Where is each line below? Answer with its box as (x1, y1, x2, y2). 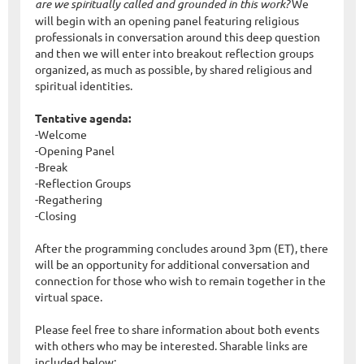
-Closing (35, 207, 76, 223)
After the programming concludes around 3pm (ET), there (35, 240, 328, 255)
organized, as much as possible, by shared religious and (35, 61, 312, 76)
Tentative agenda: (35, 110, 131, 125)
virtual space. (35, 288, 102, 304)
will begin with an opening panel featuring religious (35, 12, 299, 28)
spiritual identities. (35, 77, 132, 93)
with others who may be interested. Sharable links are (35, 337, 308, 353)
